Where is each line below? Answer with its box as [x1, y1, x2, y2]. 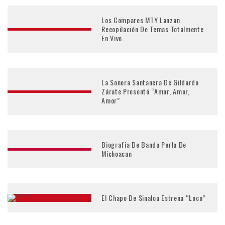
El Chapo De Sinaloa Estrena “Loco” [101, 192, 205, 203]
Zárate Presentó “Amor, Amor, [101, 86, 190, 96]
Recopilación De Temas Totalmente [101, 24, 204, 34]
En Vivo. [101, 33, 124, 43]
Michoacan [101, 148, 132, 159]
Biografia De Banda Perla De [101, 139, 187, 150]
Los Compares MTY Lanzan [101, 15, 180, 25]
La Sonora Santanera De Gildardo [101, 77, 199, 87]
